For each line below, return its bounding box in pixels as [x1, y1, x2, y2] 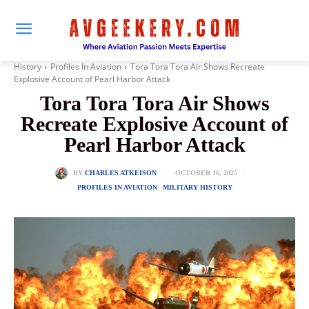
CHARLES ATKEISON [85, 169, 157, 177]
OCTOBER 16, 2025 [175, 169, 237, 177]
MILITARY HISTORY [162, 183, 232, 192]
